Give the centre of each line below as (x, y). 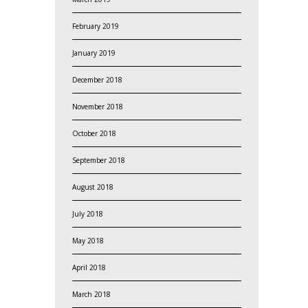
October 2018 (94, 133)
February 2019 (95, 26)
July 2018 (87, 213)
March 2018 (91, 294)
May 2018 (88, 240)
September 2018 (98, 160)
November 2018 (97, 106)
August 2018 (92, 187)
